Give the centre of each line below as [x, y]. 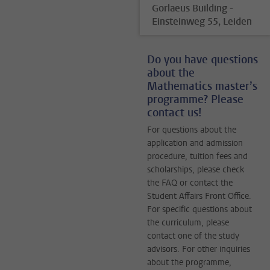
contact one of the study [193, 236]
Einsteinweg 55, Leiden [202, 22]
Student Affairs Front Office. [199, 196]
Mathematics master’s [202, 86]
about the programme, [189, 263]
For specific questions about [199, 210]
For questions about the [192, 130]
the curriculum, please [188, 223]
